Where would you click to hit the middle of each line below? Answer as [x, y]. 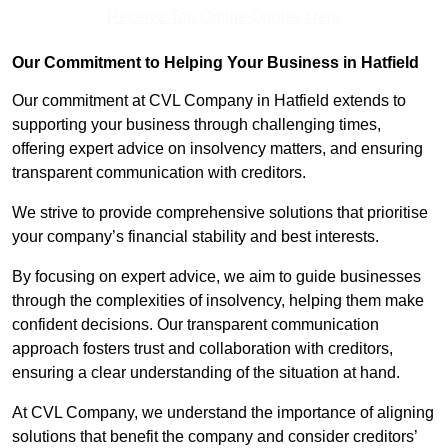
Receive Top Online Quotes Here [224, 17]
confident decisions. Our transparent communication [195, 325]
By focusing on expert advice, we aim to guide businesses [216, 277]
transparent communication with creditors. [161, 173]
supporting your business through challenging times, [196, 125]
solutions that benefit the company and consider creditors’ [214, 437]
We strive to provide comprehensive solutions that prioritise [220, 213]
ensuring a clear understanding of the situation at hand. [206, 373]
